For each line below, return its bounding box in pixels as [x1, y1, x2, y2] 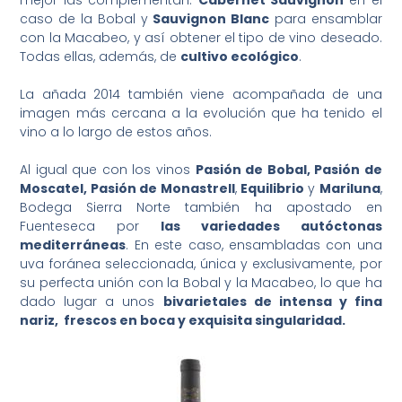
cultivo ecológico [180, 48, 300, 66]
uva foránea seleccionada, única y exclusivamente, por [20, 255, 382, 274]
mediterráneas [20, 236, 127, 255]
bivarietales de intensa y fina [162, 293, 382, 311]
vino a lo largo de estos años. [20, 123, 213, 142]
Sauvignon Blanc [153, 10, 270, 29]
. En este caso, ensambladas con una [126, 236, 382, 255]
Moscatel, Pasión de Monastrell [20, 179, 235, 198]
